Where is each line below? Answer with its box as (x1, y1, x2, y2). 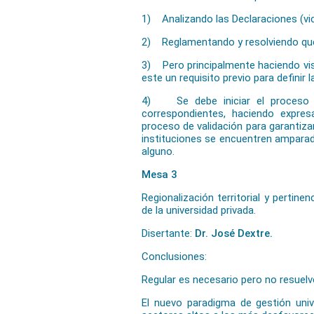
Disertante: (142, 227, 192, 240)
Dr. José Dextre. (192, 227, 273, 240)
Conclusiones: (142, 250, 207, 263)
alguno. (142, 145, 175, 158)
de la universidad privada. (142, 204, 256, 217)
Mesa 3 (142, 168, 177, 181)
